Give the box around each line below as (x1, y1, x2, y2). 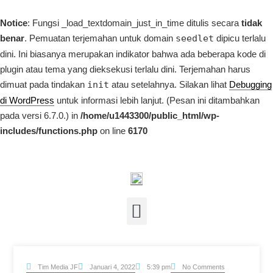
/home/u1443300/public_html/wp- (80, 110, 219, 121)
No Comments (182, 263, 225, 271)
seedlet (175, 33, 214, 44)
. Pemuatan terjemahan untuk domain (24, 33, 175, 43)
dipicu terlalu (214, 33, 266, 43)
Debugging (229, 79, 272, 90)
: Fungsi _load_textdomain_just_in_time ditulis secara (27, 18, 241, 28)
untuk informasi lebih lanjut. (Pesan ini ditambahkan (54, 95, 260, 105)
